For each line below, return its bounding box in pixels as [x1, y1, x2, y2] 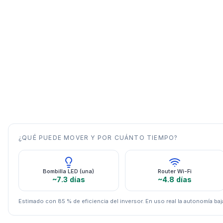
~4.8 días [158, 175, 192, 184]
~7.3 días [52, 175, 85, 184]
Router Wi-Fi [158, 167, 192, 175]
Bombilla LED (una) [43, 167, 95, 175]
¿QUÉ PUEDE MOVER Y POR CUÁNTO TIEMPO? [18, 133, 178, 141]
